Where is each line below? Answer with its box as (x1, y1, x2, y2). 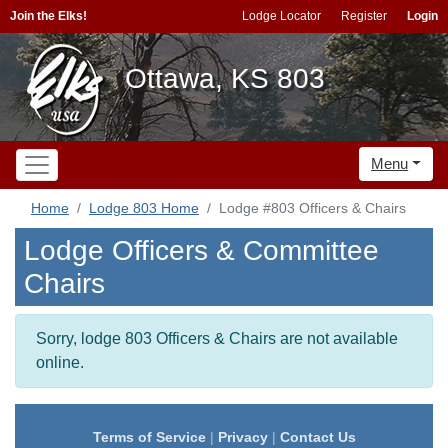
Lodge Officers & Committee (24, 235, 379, 266)
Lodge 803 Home (89, 200, 199, 216)
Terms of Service (92, 429, 206, 445)
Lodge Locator (242, 9, 321, 23)
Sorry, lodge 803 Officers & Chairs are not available (36, 330, 398, 347)
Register (341, 9, 387, 23)
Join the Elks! (10, 9, 87, 23)
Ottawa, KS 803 (125, 63, 325, 94)
